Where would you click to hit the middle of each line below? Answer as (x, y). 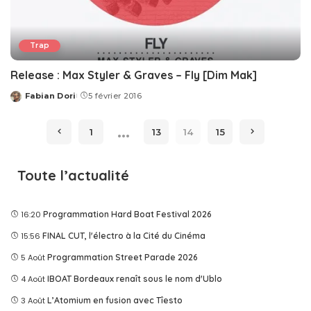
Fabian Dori (51, 95)
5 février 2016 (115, 95)
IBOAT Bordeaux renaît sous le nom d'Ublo (135, 278)
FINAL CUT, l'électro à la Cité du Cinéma (124, 235)
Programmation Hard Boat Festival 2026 (127, 214)
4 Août (33, 279)
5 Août (33, 257)
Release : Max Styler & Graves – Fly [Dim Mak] (134, 75)
